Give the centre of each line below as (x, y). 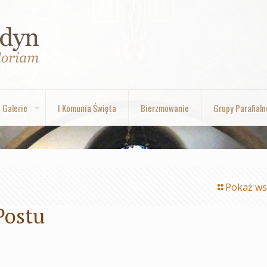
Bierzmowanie (164, 108)
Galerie (15, 108)
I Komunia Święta (87, 108)
